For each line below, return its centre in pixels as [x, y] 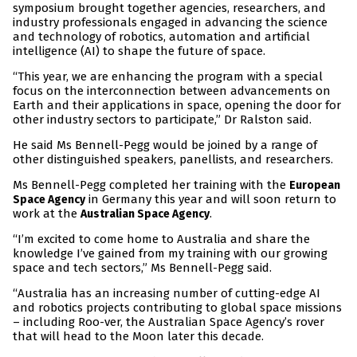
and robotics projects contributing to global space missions [177, 308]
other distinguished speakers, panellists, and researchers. [173, 160]
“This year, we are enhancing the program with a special [168, 77]
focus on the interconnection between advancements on [172, 91]
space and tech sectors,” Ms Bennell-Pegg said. [142, 268]
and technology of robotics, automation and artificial [161, 37]
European [315, 186]
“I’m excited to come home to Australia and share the [161, 239]
